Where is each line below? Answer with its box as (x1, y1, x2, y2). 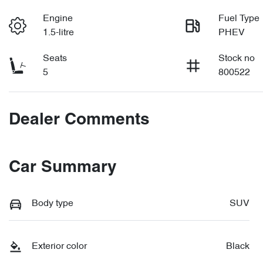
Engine (43, 14, 73, 23)
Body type (32, 199, 73, 208)
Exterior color (32, 242, 87, 251)
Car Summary (9, 160, 117, 176)
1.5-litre (43, 28, 75, 38)
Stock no (218, 54, 255, 63)
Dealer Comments (9, 113, 150, 128)
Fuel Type (218, 14, 260, 23)
